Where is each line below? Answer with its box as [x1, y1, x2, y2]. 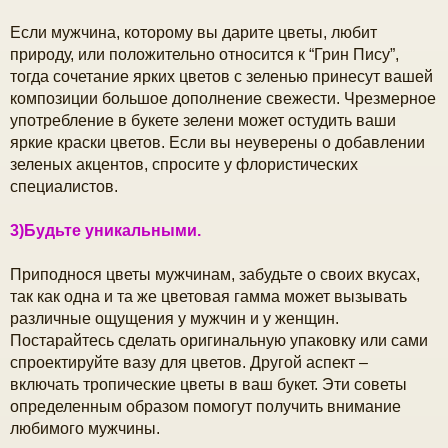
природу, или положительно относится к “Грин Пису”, [10, 45, 399, 63]
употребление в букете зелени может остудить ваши [10, 111, 396, 129]
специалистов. [10, 177, 118, 195]
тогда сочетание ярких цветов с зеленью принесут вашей [10, 67, 433, 85]
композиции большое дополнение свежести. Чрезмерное [10, 89, 436, 107]
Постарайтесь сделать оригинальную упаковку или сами [10, 331, 428, 349]
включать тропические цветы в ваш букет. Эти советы [10, 375, 407, 393]
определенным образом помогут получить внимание [10, 397, 401, 415]
